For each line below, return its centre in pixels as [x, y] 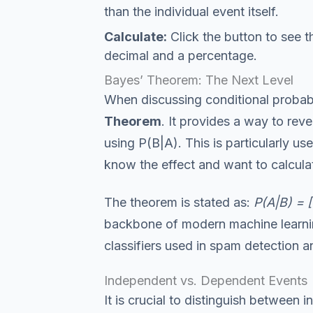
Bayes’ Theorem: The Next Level [198, 80]
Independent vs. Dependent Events [205, 281]
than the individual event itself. [191, 12]
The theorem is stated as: [179, 202]
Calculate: [135, 37]
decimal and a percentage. [180, 56]
